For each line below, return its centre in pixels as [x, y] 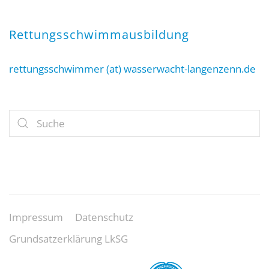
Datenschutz [104, 217]
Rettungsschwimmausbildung [99, 34]
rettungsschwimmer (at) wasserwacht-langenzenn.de [132, 68]
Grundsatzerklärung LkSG [68, 238]
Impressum [36, 217]
